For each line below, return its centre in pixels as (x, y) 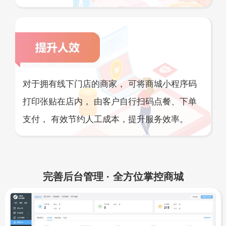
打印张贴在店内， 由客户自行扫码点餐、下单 (110, 102)
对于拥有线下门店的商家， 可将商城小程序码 (110, 84)
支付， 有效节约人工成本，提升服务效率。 (105, 120)
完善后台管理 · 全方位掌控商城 (113, 177)
